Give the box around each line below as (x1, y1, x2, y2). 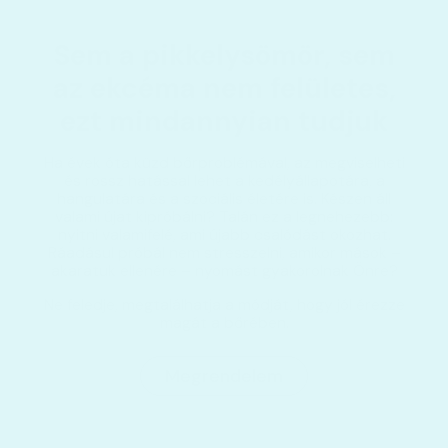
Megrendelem (165, 363, 283, 388)
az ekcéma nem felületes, (52, 70, 396, 108)
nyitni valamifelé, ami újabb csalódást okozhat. (57, 224, 391, 246)
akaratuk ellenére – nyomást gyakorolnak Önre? (50, 260, 398, 282)
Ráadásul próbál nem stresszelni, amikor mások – (47, 242, 401, 264)
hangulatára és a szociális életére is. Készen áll (57, 188, 391, 210)
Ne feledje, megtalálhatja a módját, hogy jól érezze (43, 294, 405, 316)
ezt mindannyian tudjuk (60, 103, 388, 141)
